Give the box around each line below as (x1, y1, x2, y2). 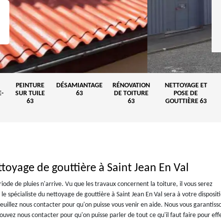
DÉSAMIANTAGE (56, 82, 103, 89)
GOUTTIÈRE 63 (165, 98, 207, 105)
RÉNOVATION (112, 82, 150, 89)
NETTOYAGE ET (164, 82, 207, 89)
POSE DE (174, 90, 198, 97)
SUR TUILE (15, 90, 45, 97)
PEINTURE (16, 82, 44, 89)
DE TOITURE (114, 90, 148, 97)
